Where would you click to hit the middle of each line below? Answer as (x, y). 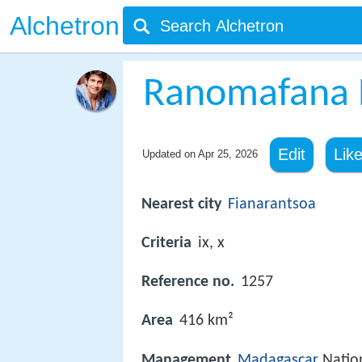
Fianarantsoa (272, 204)
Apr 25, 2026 (227, 154)
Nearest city (181, 204)
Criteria (166, 244)
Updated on (170, 154)
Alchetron (65, 26)
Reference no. (188, 282)
